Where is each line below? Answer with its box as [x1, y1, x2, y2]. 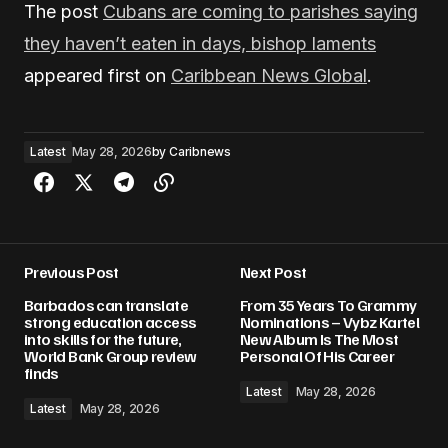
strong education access [24, 312, 197, 332]
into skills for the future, [24, 329, 182, 349]
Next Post [240, 262, 307, 282]
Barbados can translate [24, 295, 188, 315]
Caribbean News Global [171, 65, 367, 86]
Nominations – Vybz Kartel [240, 312, 419, 332]
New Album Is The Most [240, 329, 399, 349]
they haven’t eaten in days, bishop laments [24, 33, 376, 54]
